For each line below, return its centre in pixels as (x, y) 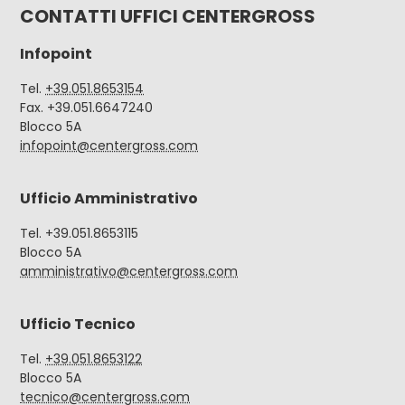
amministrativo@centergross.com (129, 271)
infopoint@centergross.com (109, 145)
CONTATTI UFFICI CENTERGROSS (168, 16)
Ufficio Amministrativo (109, 198)
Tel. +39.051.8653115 (79, 233)
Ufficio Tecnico (78, 324)
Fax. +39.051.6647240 (86, 107)
